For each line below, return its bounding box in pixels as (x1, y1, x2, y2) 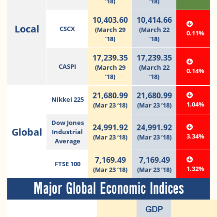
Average (54, 137, 80, 145)
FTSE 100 (54, 159, 80, 168)
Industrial (52, 127, 83, 136)
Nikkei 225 (51, 95, 84, 104)
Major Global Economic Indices (33, 179, 184, 199)
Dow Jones (51, 118, 84, 127)
